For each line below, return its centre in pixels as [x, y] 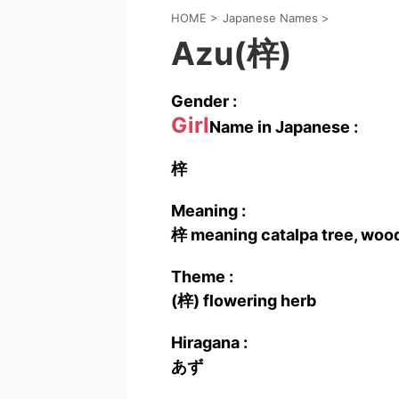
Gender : [204, 101]
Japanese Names [270, 18]
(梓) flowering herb [244, 301]
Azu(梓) [232, 53]
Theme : [202, 277]
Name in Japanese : [284, 127]
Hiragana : [209, 342]
